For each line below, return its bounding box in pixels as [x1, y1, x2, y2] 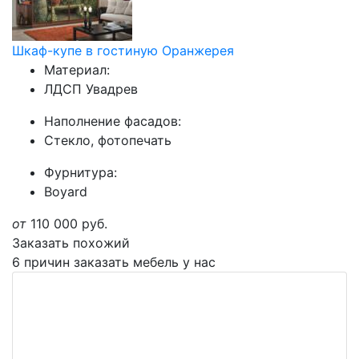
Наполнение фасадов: [44, 113, 181, 129]
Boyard [44, 184, 87, 200]
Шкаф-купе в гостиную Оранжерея [12, 42, 234, 58]
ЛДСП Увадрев [44, 81, 138, 97]
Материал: [44, 62, 110, 78]
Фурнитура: [44, 164, 117, 180]
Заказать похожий [12, 235, 130, 251]
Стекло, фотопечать [44, 132, 171, 148]
